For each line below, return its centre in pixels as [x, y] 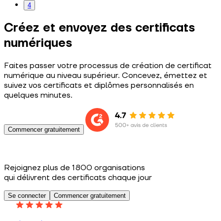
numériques [38, 43]
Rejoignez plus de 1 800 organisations [74, 168]
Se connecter [27, 196]
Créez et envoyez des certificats [99, 28]
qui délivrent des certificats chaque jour [78, 178]
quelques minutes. [38, 95]
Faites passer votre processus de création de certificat [108, 66]
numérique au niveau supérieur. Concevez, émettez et [106, 76]
